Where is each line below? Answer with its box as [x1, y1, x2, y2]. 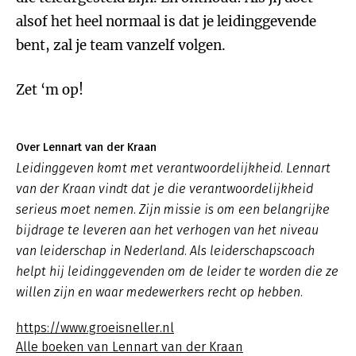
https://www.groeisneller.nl [16, 320, 174, 335]
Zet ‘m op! [16, 81, 83, 99]
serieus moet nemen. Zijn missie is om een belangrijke [16, 202, 330, 217]
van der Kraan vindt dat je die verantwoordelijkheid [16, 181, 313, 196]
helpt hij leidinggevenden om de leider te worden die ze [16, 264, 339, 279]
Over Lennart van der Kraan [16, 141, 157, 154]
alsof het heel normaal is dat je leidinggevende [16, 13, 316, 30]
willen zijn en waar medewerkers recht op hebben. [16, 284, 303, 300]
